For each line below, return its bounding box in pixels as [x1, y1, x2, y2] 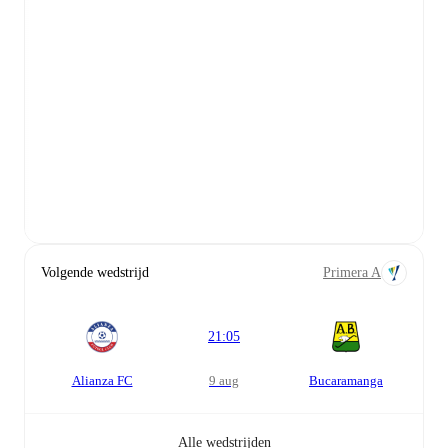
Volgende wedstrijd [41, 265, 149, 281]
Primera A [323, 265, 381, 281]
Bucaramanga [309, 373, 383, 389]
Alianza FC [71, 373, 133, 389]
